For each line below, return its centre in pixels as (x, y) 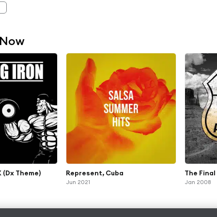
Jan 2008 (197, 182)
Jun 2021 (78, 182)
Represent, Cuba (95, 173)
